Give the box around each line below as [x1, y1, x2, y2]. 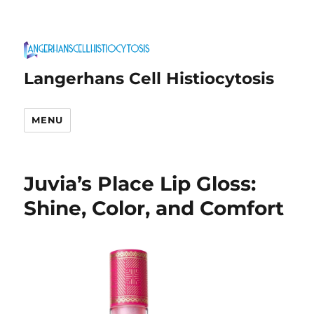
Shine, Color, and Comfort [24, 196, 285, 220]
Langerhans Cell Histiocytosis [24, 69, 275, 88]
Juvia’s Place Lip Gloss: [24, 172, 257, 196]
